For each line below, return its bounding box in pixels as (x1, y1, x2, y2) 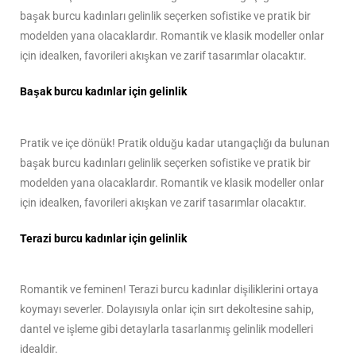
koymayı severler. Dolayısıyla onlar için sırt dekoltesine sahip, (20, 303, 314, 316)
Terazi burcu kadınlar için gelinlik (20, 231, 187, 245)
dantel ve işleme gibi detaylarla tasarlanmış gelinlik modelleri (20, 323, 313, 336)
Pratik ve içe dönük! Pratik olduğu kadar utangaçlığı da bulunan (20, 136, 330, 149)
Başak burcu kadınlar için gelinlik (20, 85, 187, 99)
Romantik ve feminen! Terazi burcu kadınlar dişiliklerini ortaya (20, 283, 319, 296)
